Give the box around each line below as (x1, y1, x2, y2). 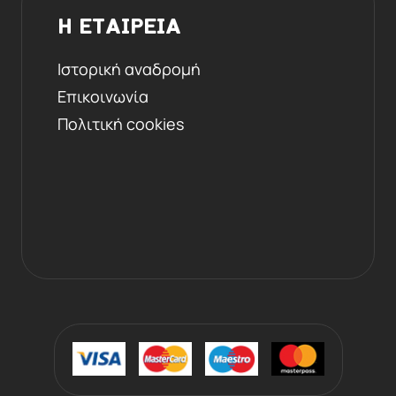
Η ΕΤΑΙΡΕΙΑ (57, 15, 181, 40)
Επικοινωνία (57, 85, 148, 107)
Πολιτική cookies (57, 112, 184, 134)
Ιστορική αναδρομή (57, 57, 201, 80)
